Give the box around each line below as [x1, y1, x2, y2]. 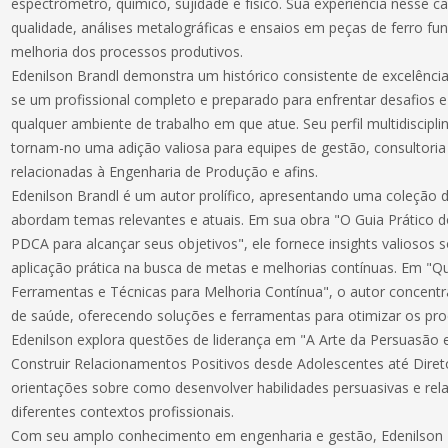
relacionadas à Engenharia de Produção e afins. [11, 162, 319, 181]
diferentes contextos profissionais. [11, 402, 235, 421]
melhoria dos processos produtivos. [11, 42, 244, 61]
